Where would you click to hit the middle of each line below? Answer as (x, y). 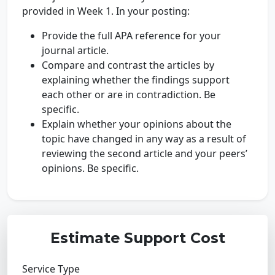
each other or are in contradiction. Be (129, 95)
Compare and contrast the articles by (128, 65)
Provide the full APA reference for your (131, 36)
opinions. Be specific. (90, 168)
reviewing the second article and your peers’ (145, 153)
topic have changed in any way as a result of (144, 139)
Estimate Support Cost (137, 238)
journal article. (76, 50)
